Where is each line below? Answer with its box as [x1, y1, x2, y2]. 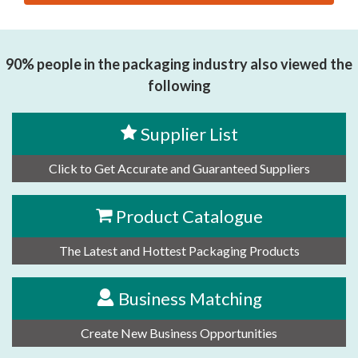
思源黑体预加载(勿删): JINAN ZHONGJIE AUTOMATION [12, 4, 334, 24]
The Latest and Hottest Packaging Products [58, 242, 300, 258]
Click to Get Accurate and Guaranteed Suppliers [48, 160, 310, 176]
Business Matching [117, 287, 262, 309]
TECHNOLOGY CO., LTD [12, 23, 148, 43]
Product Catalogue [115, 205, 263, 227]
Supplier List [140, 122, 238, 145]
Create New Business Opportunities [81, 324, 277, 340]
